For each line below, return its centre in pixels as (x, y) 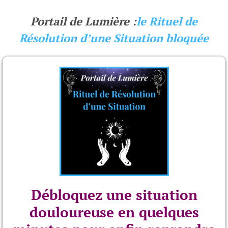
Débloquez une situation (114, 195)
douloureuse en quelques (114, 212)
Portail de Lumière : (83, 21)
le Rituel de (167, 21)
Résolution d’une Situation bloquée (114, 38)
